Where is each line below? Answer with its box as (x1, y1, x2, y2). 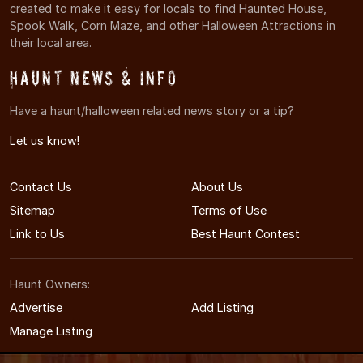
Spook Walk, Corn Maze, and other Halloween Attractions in (10, 18, 335, 32)
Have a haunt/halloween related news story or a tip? (10, 103, 294, 117)
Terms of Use (191, 203, 267, 217)
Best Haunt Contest (191, 226, 300, 241)
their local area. (10, 35, 92, 49)
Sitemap (10, 203, 55, 217)
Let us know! (10, 133, 79, 147)
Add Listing (191, 300, 254, 314)
